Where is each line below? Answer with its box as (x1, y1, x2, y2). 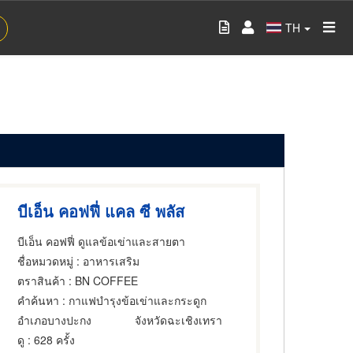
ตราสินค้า (17, 272, 66, 288)
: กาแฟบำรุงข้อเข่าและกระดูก (59, 292, 207, 308)
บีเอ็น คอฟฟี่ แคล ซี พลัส (17, 199, 185, 222)
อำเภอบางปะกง (17, 311, 92, 328)
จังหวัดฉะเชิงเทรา (135, 311, 223, 328)
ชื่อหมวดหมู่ (17, 252, 74, 269)
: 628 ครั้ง (24, 331, 76, 347)
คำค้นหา (17, 292, 60, 308)
